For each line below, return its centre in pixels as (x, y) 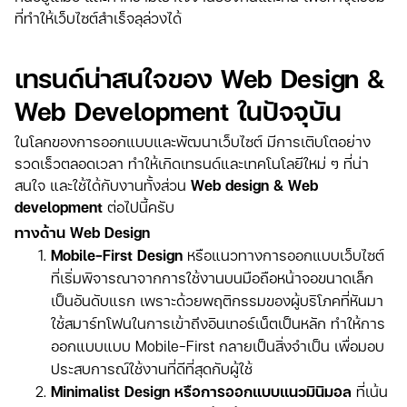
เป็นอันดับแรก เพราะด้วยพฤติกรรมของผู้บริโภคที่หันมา (217, 301)
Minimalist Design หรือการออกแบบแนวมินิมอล (203, 392)
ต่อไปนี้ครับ (139, 207)
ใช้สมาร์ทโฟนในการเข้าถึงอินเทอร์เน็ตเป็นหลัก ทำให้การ (218, 323)
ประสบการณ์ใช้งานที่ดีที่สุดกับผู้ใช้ (152, 369)
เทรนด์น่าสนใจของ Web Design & (200, 78)
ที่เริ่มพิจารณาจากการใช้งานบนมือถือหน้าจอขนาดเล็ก (212, 278)
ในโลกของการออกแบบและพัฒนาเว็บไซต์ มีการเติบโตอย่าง (193, 142)
